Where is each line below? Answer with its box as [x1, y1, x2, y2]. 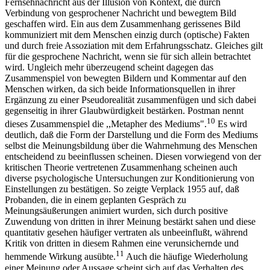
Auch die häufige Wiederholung [124, 251, 248, 262]
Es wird [215, 119, 247, 130]
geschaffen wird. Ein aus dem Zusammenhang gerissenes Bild [5, 19, 240, 30]
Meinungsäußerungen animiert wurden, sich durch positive [5, 206, 228, 216]
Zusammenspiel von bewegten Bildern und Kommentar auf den [5, 73, 246, 84]
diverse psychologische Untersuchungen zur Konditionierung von [5, 173, 254, 184]
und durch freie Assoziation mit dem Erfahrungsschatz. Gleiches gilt [5, 40, 263, 51]
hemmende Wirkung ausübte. [5, 251, 116, 262]
